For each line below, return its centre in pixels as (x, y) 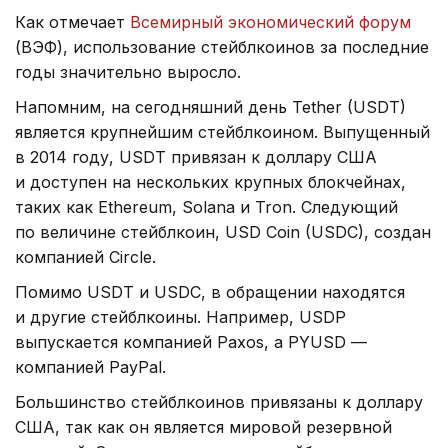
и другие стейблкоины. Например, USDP (180, 316)
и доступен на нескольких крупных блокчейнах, (210, 181)
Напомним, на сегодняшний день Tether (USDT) (210, 106)
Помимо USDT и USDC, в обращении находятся (210, 291)
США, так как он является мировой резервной (203, 426)
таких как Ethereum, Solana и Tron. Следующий (206, 206)
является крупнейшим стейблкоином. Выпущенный (222, 131)
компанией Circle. (85, 256)
